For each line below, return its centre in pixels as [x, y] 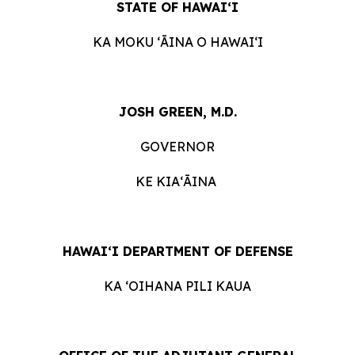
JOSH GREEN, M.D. [177, 112]
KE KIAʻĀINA [177, 181]
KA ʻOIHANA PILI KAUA [177, 286]
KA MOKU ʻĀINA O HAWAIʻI [177, 42]
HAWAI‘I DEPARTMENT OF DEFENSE [177, 251]
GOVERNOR [177, 147]
